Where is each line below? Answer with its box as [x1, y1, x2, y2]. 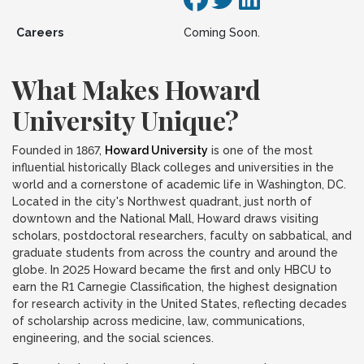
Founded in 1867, [12, 144, 105, 157]
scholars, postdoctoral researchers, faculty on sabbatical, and [12, 229, 352, 242]
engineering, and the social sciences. [12, 331, 214, 344]
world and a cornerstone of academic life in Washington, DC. [12, 178, 346, 191]
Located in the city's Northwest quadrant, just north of [12, 195, 312, 208]
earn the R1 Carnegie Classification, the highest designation [12, 280, 337, 293]
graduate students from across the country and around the [12, 246, 338, 259]
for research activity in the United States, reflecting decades [12, 297, 347, 310]
